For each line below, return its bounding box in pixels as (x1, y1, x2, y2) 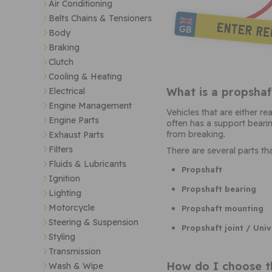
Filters (49, 144, 73, 155)
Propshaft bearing (182, 183, 256, 194)
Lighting (49, 188, 81, 199)
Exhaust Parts (49, 129, 104, 141)
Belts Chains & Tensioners (49, 13, 152, 24)
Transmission (49, 246, 101, 257)
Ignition (49, 173, 80, 185)
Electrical (49, 86, 85, 97)
